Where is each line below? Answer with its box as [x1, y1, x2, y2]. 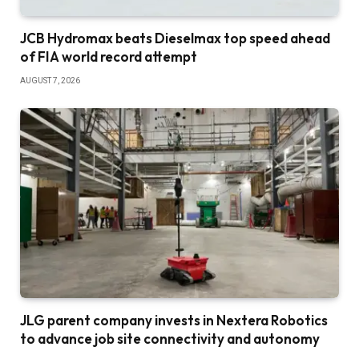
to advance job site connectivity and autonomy [20, 330, 320, 348]
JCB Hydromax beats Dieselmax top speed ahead [20, 30, 330, 47]
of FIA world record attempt [20, 48, 197, 66]
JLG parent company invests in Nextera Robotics [20, 312, 328, 329]
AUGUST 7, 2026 [20, 76, 80, 86]
